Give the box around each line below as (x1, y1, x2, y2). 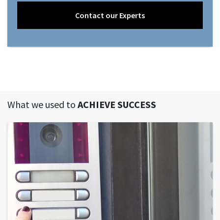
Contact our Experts (75, 10, 145, 21)
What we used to (7, 98, 78, 111)
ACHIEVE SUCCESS (78, 98, 156, 111)
